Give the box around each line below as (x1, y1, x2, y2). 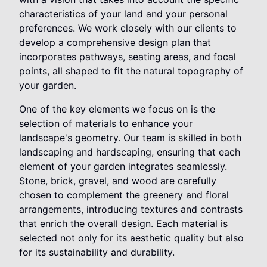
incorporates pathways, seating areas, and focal (19, 51, 236, 63)
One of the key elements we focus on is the (19, 103, 215, 116)
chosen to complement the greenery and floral (19, 189, 229, 201)
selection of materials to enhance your (19, 117, 193, 130)
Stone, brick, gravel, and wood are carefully (19, 175, 216, 187)
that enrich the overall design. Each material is (19, 218, 228, 230)
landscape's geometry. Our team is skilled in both (19, 132, 241, 144)
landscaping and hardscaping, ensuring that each (19, 146, 240, 159)
